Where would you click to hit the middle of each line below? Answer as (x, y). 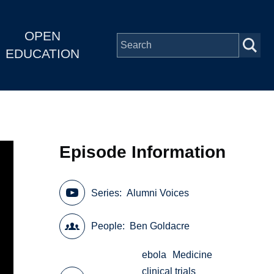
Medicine (193, 255)
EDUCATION (42, 54)
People (107, 226)
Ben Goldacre (160, 226)
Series (106, 193)
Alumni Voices (158, 193)
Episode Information (143, 152)
